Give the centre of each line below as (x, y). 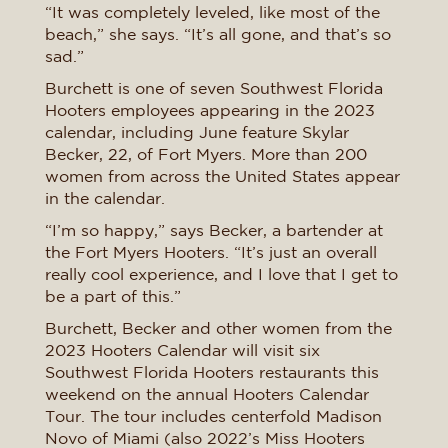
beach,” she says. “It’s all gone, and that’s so (218, 34)
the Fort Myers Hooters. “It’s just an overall (211, 252)
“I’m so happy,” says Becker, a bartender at (214, 230)
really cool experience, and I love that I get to (221, 274)
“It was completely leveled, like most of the (212, 12)
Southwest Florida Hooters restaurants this (212, 372)
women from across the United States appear (222, 176)
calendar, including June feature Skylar (197, 132)
